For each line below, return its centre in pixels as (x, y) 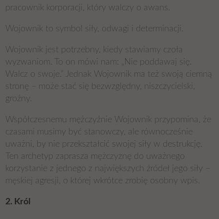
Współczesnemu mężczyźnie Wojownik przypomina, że (109, 120)
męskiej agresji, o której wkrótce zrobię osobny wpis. (103, 181)
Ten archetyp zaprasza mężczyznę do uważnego (95, 156)
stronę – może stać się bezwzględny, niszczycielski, (100, 87)
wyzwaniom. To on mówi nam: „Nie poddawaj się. (99, 62)
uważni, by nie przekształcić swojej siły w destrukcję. (104, 144)
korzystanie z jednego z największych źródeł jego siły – (108, 169)
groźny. (19, 99)
